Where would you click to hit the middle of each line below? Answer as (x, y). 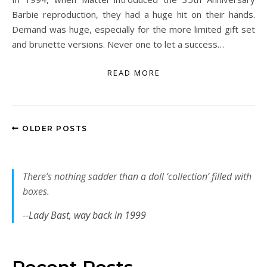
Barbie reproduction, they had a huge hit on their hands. (133, 14)
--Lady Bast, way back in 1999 (84, 215)
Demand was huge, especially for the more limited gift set (133, 29)
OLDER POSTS (53, 128)
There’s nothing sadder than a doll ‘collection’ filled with (137, 176)
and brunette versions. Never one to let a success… (118, 44)
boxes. (36, 191)
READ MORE (133, 73)
